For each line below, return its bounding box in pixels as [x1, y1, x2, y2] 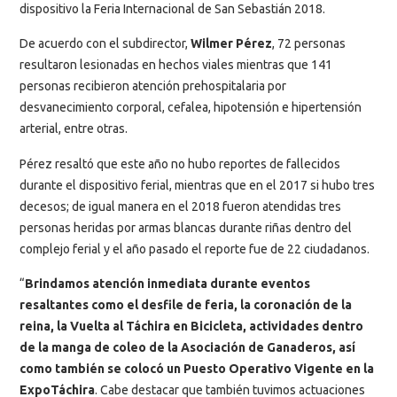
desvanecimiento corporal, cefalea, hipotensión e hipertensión [19, 100, 362, 115]
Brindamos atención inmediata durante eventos [25, 276, 310, 291]
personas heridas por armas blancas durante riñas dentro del [19, 220, 352, 235]
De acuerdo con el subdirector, [19, 36, 188, 51]
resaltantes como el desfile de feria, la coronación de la [19, 298, 352, 312]
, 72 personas [272, 36, 346, 51]
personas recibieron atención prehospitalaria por [19, 79, 286, 94]
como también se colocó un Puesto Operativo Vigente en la [19, 362, 374, 376]
